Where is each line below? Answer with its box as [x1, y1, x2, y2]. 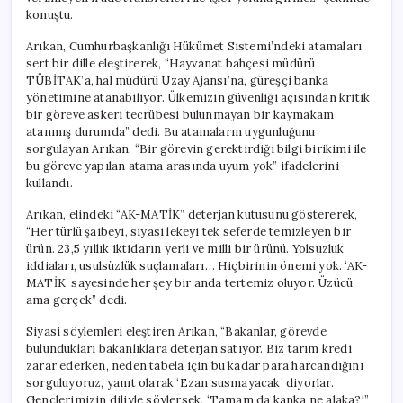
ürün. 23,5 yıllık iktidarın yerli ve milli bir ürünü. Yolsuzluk [26, 240, 345, 256]
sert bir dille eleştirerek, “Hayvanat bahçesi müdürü [26, 55, 316, 71]
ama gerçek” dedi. [26, 291, 128, 308]
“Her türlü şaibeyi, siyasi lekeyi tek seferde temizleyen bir [26, 223, 351, 239]
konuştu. [26, 6, 74, 22]
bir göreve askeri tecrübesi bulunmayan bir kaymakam [26, 106, 335, 122]
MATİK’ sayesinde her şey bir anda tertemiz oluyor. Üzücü [26, 274, 354, 291]
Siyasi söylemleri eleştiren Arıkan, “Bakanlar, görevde [26, 323, 327, 339]
